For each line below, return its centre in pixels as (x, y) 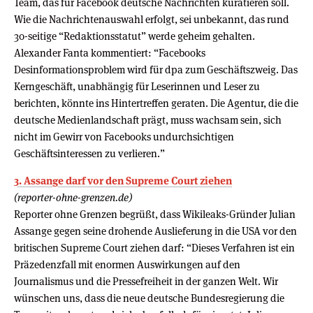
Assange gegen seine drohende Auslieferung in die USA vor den (155, 231)
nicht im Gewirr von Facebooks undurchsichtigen (124, 136)
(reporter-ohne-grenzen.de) (73, 197)
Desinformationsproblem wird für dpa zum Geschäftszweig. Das (156, 69)
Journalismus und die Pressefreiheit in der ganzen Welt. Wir (146, 281)
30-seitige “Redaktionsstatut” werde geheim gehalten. (134, 36)
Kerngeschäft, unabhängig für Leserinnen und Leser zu (137, 86)
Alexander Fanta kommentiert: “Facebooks (110, 52)
